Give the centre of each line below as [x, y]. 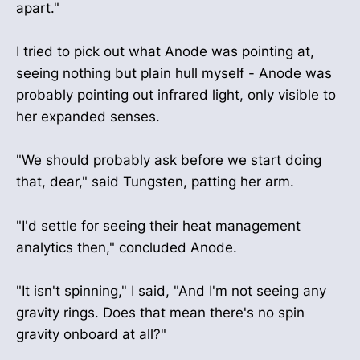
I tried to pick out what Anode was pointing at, [165, 52]
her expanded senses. [88, 117]
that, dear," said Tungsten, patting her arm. [155, 182]
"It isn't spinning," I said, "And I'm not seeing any [171, 290]
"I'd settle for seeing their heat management [158, 225]
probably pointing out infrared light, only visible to [176, 95]
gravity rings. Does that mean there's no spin [160, 312]
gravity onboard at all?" [91, 334]
